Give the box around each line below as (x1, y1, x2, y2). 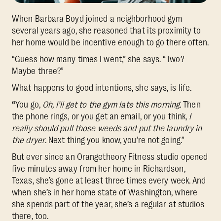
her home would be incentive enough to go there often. (12, 37, 209, 47)
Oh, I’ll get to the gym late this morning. (42, 99, 182, 110)
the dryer (12, 135, 45, 145)
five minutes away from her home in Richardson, (12, 163, 185, 174)
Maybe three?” (12, 66, 64, 76)
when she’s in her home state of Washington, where (12, 187, 197, 197)
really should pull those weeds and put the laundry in (12, 123, 202, 133)
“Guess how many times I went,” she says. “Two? (12, 54, 184, 64)
